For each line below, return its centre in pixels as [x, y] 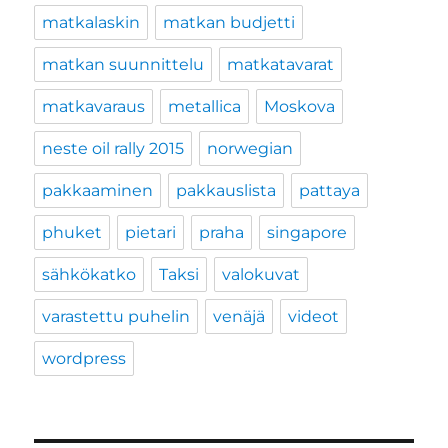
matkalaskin [91, 23]
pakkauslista [226, 191]
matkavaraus [94, 107]
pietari [151, 233]
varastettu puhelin [116, 317]
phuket [72, 233]
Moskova [300, 107]
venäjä [239, 317]
